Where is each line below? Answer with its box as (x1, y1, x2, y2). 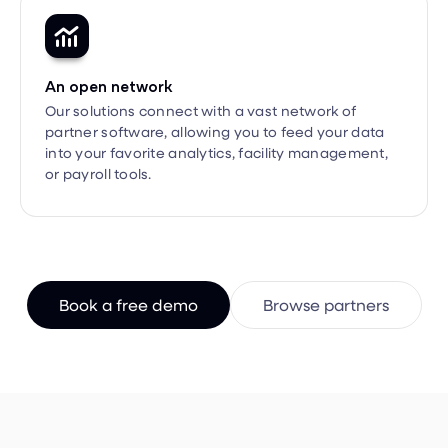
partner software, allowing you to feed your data (45, 85, 385, 105)
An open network (45, 38, 172, 61)
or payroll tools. (45, 127, 152, 147)
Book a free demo (58, 257, 198, 279)
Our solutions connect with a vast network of (45, 64, 357, 84)
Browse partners (262, 257, 389, 279)
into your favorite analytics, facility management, (45, 106, 388, 126)
